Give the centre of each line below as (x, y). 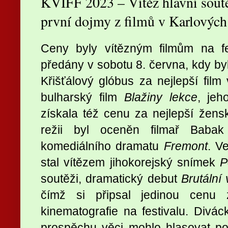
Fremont (186, 146)
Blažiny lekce (161, 97)
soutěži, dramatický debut (111, 178)
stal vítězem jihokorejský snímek (130, 162)
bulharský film (82, 97)
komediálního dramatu (102, 146)
